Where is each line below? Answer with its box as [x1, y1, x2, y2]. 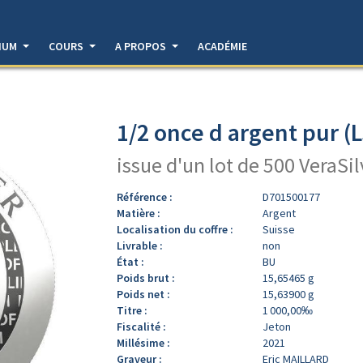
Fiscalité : [117, 318, 166, 334]
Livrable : [117, 237, 163, 253]
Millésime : [117, 335, 170, 350]
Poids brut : [117, 270, 175, 285]
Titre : [117, 302, 147, 318]
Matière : [117, 205, 160, 220]
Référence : [117, 189, 173, 204]
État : [117, 254, 144, 269]
